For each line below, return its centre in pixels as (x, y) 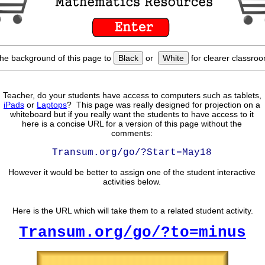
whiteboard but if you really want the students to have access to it (132, 114)
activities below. (132, 182)
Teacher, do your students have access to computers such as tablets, (132, 95)
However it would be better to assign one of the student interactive (132, 172)
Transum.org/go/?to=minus (132, 232)
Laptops (52, 105)
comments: (132, 133)
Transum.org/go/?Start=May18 (132, 153)
